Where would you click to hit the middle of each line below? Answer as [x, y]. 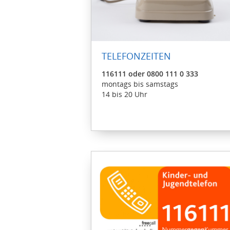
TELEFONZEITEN [136, 56]
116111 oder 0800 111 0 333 [150, 73]
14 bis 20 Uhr [124, 94]
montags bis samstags [141, 84]
